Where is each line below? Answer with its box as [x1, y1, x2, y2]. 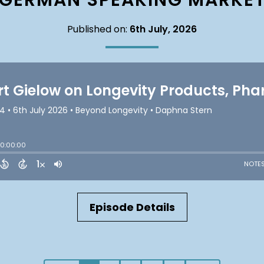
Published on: [67, 22, 130, 36]
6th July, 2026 [130, 22, 197, 36]
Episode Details [89, 200, 175, 214]
